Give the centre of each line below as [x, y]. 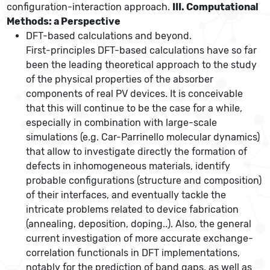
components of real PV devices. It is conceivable [135, 94]
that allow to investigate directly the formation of [137, 152]
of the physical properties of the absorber [120, 80]
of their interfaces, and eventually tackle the [126, 195]
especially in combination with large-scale [122, 123]
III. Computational [216, 7]
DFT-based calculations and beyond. [109, 36]
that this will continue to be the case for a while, [134, 108]
